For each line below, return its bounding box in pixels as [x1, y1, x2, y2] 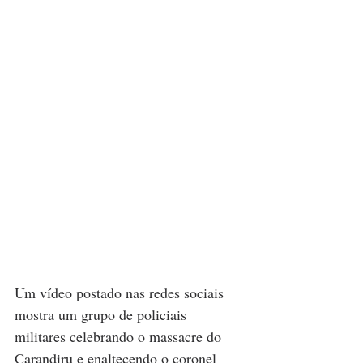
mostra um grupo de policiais [15, 304, 190, 324]
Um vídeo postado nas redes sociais [15, 282, 228, 302]
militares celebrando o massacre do [15, 326, 225, 346]
